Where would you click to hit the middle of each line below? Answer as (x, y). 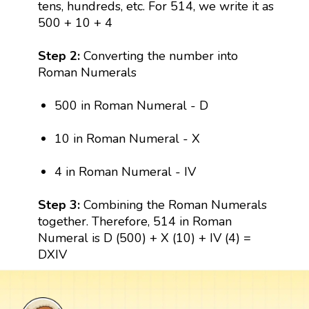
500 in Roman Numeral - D (132, 106)
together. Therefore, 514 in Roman (134, 222)
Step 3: (60, 205)
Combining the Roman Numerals (175, 205)
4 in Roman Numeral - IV (126, 172)
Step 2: (60, 56)
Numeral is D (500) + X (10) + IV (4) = (144, 238)
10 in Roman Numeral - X (128, 139)
